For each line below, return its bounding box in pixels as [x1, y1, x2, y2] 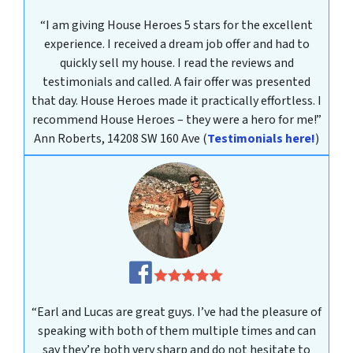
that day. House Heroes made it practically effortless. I [32, 92, 321, 110]
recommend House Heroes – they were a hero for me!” [32, 111, 321, 129]
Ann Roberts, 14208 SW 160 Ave [34, 130, 203, 148]
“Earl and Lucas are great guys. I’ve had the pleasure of [32, 303, 321, 321]
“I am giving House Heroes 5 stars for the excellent [40, 17, 313, 35]
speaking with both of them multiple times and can [37, 321, 316, 340]
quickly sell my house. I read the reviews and [59, 54, 294, 72]
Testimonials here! [207, 130, 315, 148]
